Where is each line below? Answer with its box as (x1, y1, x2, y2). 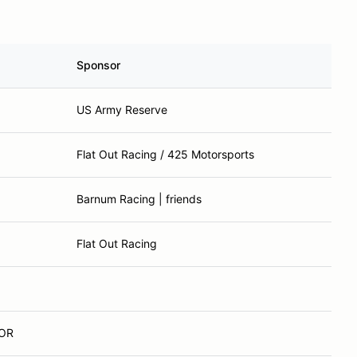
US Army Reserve (76, 103, 167, 116)
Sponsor (76, 58, 120, 72)
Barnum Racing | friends (76, 192, 202, 206)
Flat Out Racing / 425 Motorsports (76, 147, 254, 161)
